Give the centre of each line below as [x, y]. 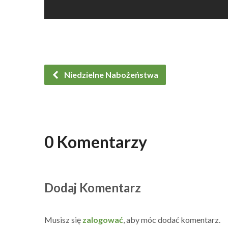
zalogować [103, 219]
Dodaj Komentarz [93, 187]
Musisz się [63, 219]
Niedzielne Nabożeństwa [110, 74]
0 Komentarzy [96, 141]
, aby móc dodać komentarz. [172, 219]
